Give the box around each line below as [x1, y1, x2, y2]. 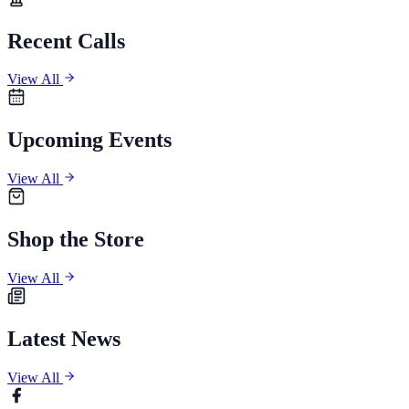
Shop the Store [7, 227, 144, 252]
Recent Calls [7, 28, 125, 53]
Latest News [7, 326, 121, 351]
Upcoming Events [7, 128, 172, 152]
